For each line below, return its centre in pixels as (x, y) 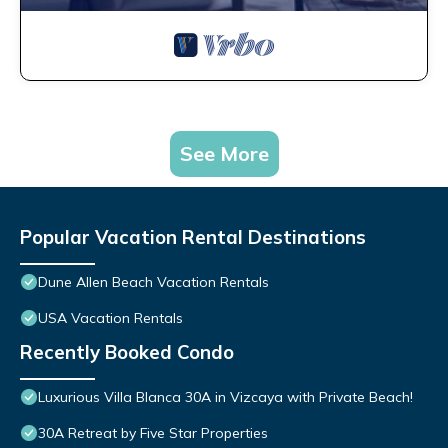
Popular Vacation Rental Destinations (193, 237)
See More (224, 154)
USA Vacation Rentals (110, 318)
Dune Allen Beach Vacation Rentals (153, 282)
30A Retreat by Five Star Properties (153, 433)
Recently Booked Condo (127, 352)
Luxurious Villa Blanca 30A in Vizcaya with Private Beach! (225, 397)
